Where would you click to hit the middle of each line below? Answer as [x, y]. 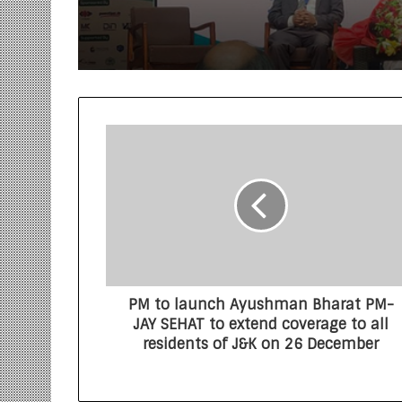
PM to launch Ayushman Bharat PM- [261, 305]
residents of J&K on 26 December [261, 344]
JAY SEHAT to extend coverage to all [261, 324]
